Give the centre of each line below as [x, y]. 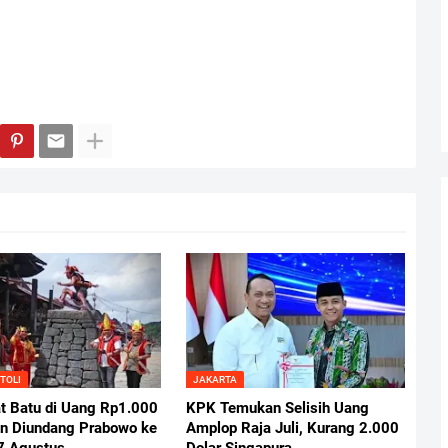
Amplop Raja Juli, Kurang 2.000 [293, 428]
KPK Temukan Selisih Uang [278, 408]
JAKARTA [215, 380]
